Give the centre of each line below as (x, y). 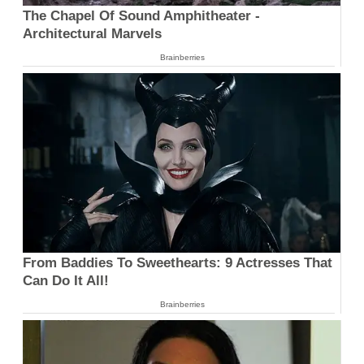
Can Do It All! (66, 280)
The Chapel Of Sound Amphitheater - (141, 16)
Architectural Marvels (92, 34)
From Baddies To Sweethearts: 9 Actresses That (178, 262)
